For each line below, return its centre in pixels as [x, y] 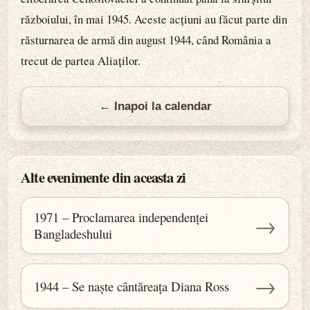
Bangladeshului [73, 234]
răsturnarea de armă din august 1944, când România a [146, 40]
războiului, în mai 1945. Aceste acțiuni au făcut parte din [154, 19]
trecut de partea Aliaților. [81, 61]
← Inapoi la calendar [155, 106]
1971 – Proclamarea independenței [121, 217]
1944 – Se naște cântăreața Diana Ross [131, 286]
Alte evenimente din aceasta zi [103, 177]
